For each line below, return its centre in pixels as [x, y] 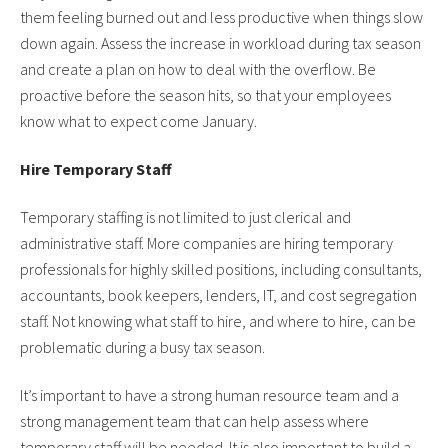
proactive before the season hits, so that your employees [205, 95]
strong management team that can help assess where [194, 421]
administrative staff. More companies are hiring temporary [206, 243]
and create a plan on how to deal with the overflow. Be [198, 69]
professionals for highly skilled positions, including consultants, [221, 269]
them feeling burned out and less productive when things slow [221, 17]
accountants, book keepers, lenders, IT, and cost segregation [218, 295]
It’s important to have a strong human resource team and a [209, 395]
